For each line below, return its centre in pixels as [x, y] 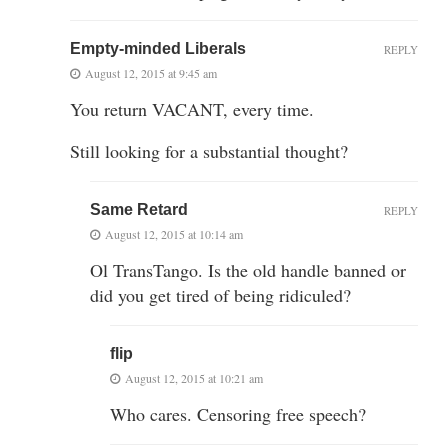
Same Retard [139, 209]
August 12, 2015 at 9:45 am [151, 72]
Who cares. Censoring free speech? [238, 413]
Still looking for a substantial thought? [209, 150]
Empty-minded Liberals [158, 48]
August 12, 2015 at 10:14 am [174, 233]
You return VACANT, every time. [192, 108]
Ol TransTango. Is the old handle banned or [248, 269]
